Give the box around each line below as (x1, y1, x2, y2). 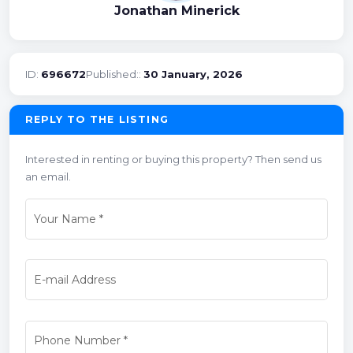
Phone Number (33, 333, 121, 348)
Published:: (86, 67, 143, 80)
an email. (25, 169, 71, 183)
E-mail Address (33, 273, 116, 288)
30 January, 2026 (143, 67, 243, 80)
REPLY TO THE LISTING (25, 113, 169, 125)
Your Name (33, 212, 96, 227)
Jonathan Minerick (113, 2, 240, 18)
